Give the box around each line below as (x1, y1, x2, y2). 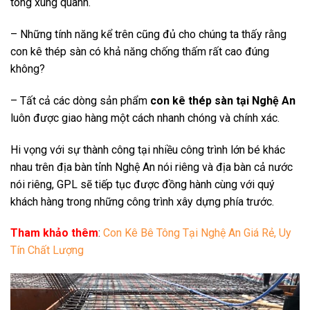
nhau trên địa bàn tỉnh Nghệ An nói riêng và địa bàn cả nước (10, 160, 293, 174)
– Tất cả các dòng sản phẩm (10, 93, 150, 107)
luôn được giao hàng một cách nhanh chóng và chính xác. (10, 111, 280, 125)
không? (10, 62, 45, 76)
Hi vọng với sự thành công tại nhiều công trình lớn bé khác (10, 143, 285, 156)
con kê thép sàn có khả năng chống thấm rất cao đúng (10, 45, 269, 59)
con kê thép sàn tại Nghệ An (150, 93, 295, 107)
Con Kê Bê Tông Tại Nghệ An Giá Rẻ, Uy (103, 226, 291, 240)
